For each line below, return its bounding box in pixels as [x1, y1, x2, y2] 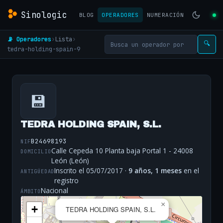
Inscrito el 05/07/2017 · [54, 166, 129, 176]
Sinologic [21, 9, 68, 20]
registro [54, 176, 79, 186]
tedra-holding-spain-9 [7, 45, 80, 53]
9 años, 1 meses [128, 166, 182, 176]
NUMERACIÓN [146, 11, 184, 18]
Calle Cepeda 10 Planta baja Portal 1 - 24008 [51, 146, 193, 156]
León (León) [51, 156, 89, 166]
